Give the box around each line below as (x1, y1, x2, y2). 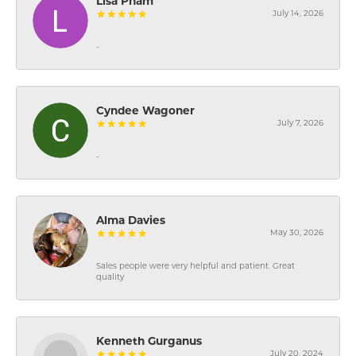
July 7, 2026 (277, 119, 323, 127)
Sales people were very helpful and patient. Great (96, 262, 295, 270)
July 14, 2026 (273, 10, 323, 17)
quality (96, 273, 124, 281)
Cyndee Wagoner (96, 103, 195, 117)
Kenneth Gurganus (96, 334, 202, 347)
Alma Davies (96, 213, 165, 226)
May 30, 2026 (270, 229, 323, 237)
